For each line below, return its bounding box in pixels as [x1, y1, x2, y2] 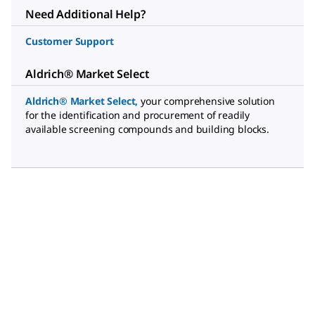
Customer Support [25, 34, 114, 48]
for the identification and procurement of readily [25, 108, 250, 122]
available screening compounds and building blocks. [25, 122, 269, 136]
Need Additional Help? [25, 6, 146, 22]
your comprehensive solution [141, 94, 275, 108]
